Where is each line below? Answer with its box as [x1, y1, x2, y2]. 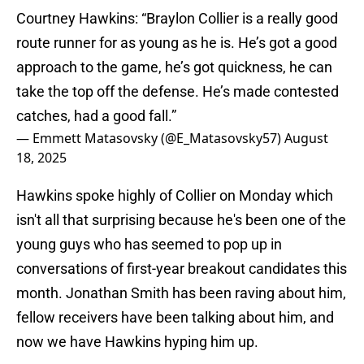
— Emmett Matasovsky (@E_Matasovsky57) [16, 129, 284, 148]
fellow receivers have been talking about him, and [16, 309, 334, 327]
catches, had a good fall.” [16, 107, 176, 125]
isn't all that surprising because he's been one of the [16, 211, 346, 229]
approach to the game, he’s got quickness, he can [16, 58, 332, 76]
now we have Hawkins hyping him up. [16, 333, 258, 351]
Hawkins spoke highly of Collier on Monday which [16, 187, 333, 205]
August [284, 129, 328, 148]
